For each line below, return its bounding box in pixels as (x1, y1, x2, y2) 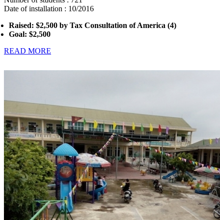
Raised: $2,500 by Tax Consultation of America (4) (9, 21, 176, 29)
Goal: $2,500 (9, 30, 51, 38)
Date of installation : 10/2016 (4, 4, 94, 13)
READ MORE (4, 47, 51, 55)
